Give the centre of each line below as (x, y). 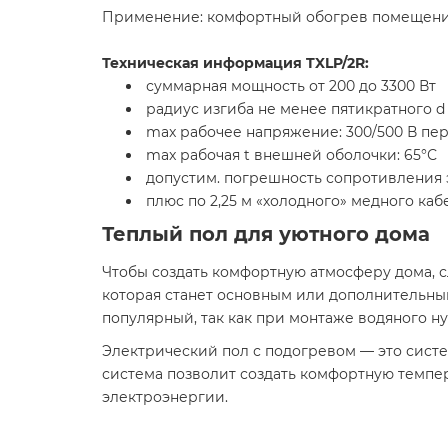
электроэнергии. (165, 396)
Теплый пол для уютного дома (266, 233)
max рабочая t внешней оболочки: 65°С (289, 154)
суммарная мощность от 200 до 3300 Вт (289, 85)
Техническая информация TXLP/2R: (235, 62)
